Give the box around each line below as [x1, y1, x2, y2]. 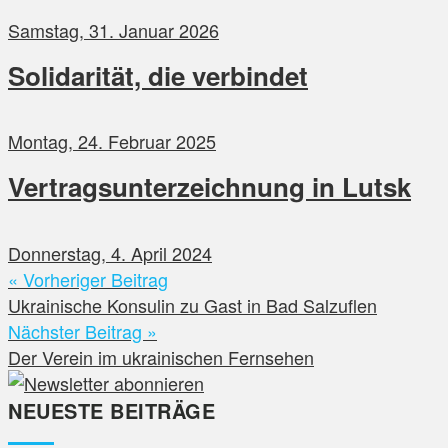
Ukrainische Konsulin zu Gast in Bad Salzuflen [8, 291, 377, 318]
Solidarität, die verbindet [8, 56, 308, 94]
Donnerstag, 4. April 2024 [8, 239, 212, 266]
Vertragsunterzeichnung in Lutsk [8, 168, 411, 206]
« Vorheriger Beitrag [8, 265, 168, 292]
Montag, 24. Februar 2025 [8, 128, 216, 155]
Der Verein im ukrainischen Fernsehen [8, 343, 314, 370]
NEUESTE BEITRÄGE [8, 395, 215, 425]
